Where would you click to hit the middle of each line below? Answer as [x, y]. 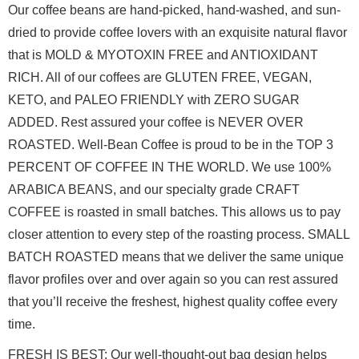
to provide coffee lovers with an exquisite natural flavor [194, 32]
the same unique [296, 256]
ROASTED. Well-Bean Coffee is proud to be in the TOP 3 [171, 144]
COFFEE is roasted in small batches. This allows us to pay [174, 212]
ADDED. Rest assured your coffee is [113, 122]
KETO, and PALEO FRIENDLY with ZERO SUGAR [154, 99]
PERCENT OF [52, 167]
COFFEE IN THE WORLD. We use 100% [213, 167]
